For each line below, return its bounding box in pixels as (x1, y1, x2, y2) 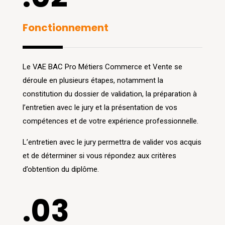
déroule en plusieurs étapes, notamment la (22, 76, 163, 85)
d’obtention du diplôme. (22, 165, 99, 174)
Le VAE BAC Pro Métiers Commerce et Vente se (22, 62, 182, 72)
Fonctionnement (22, 21, 108, 35)
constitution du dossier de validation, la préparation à (22, 89, 197, 99)
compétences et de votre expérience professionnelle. (22, 117, 198, 126)
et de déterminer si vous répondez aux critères (22, 151, 176, 161)
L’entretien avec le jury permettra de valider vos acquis (22, 138, 201, 147)
